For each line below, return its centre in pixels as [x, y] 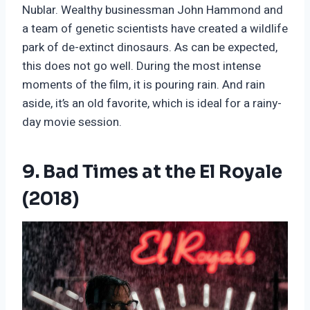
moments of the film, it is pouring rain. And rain [144, 85]
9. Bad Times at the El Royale [152, 172]
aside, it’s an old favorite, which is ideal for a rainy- [152, 104]
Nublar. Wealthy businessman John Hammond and [153, 10]
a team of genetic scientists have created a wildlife [155, 29]
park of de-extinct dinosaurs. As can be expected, [150, 48]
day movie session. [72, 122]
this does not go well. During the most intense [142, 66]
